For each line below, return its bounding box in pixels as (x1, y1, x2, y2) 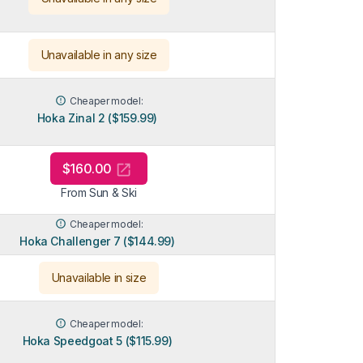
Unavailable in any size (41, 47, 157, 62)
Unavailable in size (51, 270, 147, 284)
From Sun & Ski (60, 185, 138, 199)
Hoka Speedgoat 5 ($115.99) (22, 333, 173, 348)
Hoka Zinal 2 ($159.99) (36, 110, 158, 125)
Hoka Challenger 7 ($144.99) (19, 233, 175, 248)
